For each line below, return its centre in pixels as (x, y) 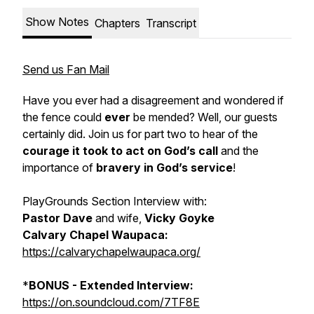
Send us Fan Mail (66, 69)
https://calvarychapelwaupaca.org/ (111, 252)
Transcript (171, 23)
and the (238, 151)
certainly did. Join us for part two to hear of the (140, 134)
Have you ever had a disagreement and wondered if (153, 100)
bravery (118, 168)
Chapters (117, 23)
